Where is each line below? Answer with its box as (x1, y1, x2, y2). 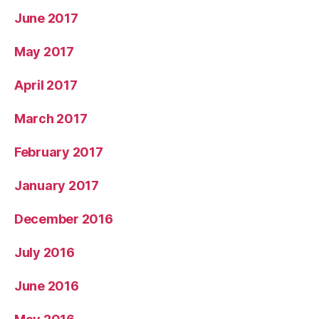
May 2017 (14, 43, 74, 59)
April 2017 (14, 77, 78, 93)
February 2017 (14, 144, 103, 159)
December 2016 (14, 211, 113, 226)
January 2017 (14, 177, 99, 193)
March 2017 (14, 110, 88, 126)
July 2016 (14, 244, 75, 260)
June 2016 (14, 278, 79, 293)
